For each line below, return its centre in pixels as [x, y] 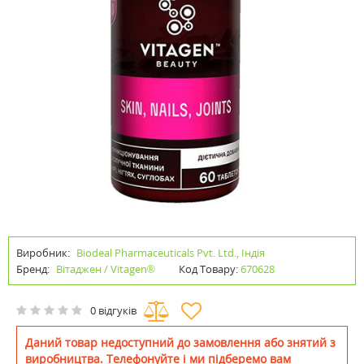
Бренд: [34, 269]
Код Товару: [208, 269]
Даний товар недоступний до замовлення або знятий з [180, 342]
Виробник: [43, 253]
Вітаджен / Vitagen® [106, 269]
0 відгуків [113, 311]
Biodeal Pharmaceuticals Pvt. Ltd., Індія [171, 253]
